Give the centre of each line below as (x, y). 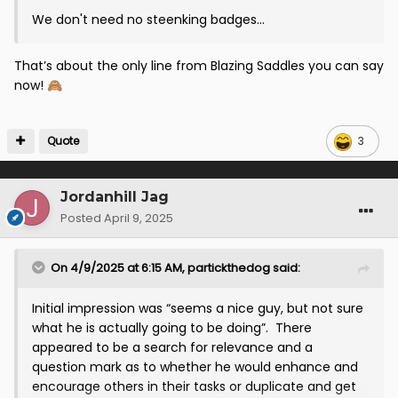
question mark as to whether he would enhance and (195, 367)
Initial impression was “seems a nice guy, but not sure (198, 309)
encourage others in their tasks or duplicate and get (194, 387)
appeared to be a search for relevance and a (172, 348)
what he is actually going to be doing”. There (172, 328)
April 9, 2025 (139, 219)
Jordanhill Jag (115, 197)
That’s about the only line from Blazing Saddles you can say (199, 66)
